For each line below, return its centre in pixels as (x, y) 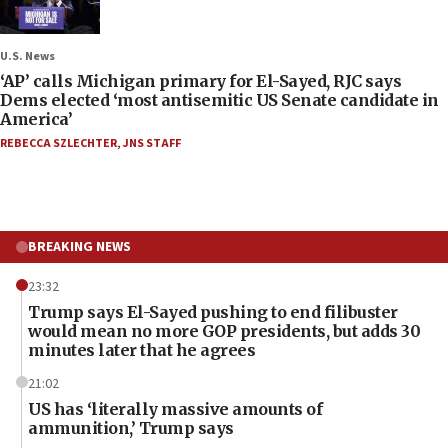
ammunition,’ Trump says (131, 427)
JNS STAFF (152, 143)
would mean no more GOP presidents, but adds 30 (224, 330)
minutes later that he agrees (141, 349)
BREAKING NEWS (79, 246)
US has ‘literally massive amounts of (175, 408)
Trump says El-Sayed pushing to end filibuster (213, 311)
